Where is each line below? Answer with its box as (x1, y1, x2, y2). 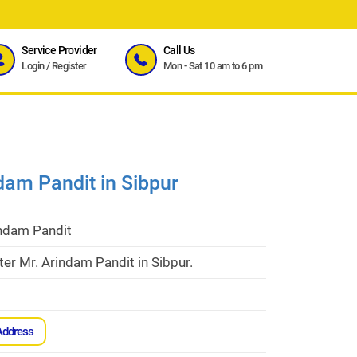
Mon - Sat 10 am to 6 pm (163, 60, 262, 73)
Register (52, 60, 87, 73)
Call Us (163, 44, 195, 57)
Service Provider (22, 44, 97, 57)
